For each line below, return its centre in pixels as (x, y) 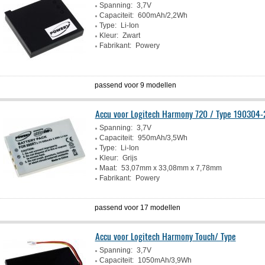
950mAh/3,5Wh (162, 138)
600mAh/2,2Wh (162, 15)
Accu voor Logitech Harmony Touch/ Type (165, 236)
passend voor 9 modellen (136, 85)
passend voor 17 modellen (138, 208)
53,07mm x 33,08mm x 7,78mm (171, 168)
